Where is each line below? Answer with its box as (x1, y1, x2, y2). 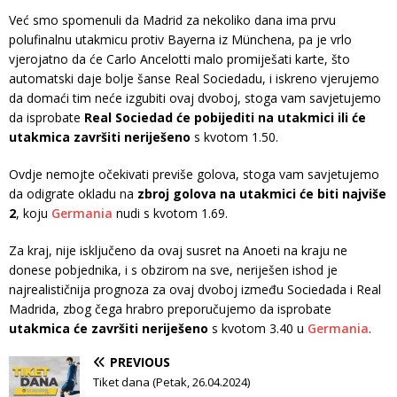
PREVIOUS (110, 354, 170, 371)
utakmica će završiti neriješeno (9, 320, 208, 338)
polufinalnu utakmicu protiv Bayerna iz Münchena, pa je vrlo (9, 31, 352, 49)
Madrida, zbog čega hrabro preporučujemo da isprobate (9, 300, 331, 318)
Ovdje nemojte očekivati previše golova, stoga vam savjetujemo (9, 166, 379, 183)
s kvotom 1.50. (191, 128, 278, 146)
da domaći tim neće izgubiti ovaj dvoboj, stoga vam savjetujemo (9, 90, 381, 107)
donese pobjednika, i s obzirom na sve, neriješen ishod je (9, 261, 338, 279)
